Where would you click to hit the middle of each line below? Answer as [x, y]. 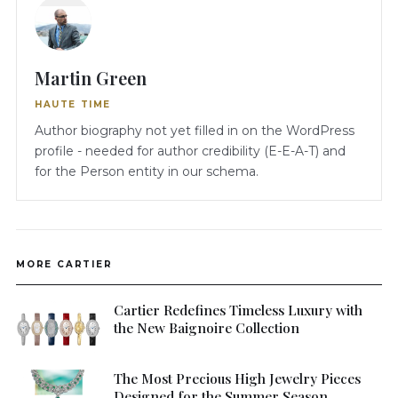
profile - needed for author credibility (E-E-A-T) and [190, 151]
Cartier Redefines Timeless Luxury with [238, 310]
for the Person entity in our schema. [147, 172]
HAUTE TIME [73, 105]
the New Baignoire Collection [207, 328]
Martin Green [91, 78]
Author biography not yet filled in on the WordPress [195, 131]
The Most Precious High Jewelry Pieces [237, 378]
